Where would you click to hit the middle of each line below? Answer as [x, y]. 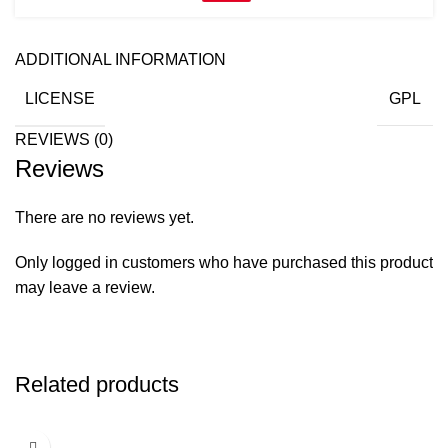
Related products [97, 385]
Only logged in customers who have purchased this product [224, 263]
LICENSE [60, 99]
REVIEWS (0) [64, 140]
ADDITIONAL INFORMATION [120, 60]
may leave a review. [85, 288]
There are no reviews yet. [104, 218]
